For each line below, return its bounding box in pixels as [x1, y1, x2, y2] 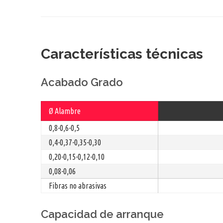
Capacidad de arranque [41, 207, 164, 221]
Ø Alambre [49, 106, 81, 115]
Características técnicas [41, 45, 203, 62]
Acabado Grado [41, 75, 123, 89]
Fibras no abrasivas [49, 181, 107, 190]
